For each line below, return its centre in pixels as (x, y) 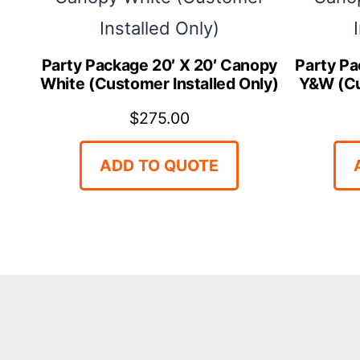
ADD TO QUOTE (160, 165)
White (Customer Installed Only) (160, 83)
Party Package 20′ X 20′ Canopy (159, 65)
